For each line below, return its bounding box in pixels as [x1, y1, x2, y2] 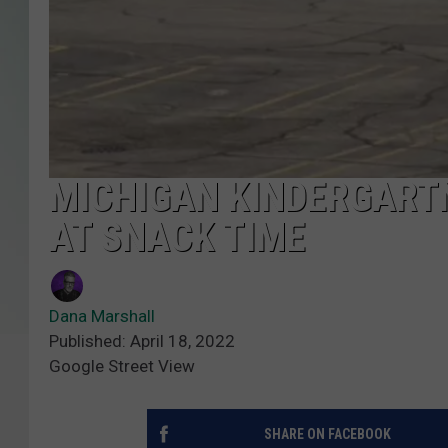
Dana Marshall [49, 305, 155, 326]
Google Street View [49, 355, 195, 376]
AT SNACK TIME [49, 213, 306, 261]
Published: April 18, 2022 [49, 330, 235, 351]
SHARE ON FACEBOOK [263, 425, 391, 442]
